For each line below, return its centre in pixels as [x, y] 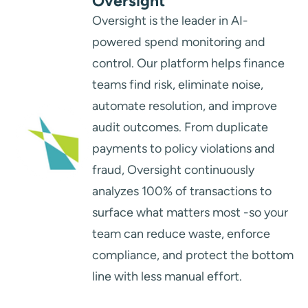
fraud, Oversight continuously [173, 170]
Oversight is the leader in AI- [170, 21]
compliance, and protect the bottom [193, 255]
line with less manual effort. [167, 277]
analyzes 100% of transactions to [182, 191]
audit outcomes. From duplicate [180, 128]
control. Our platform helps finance [188, 64]
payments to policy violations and [184, 149]
